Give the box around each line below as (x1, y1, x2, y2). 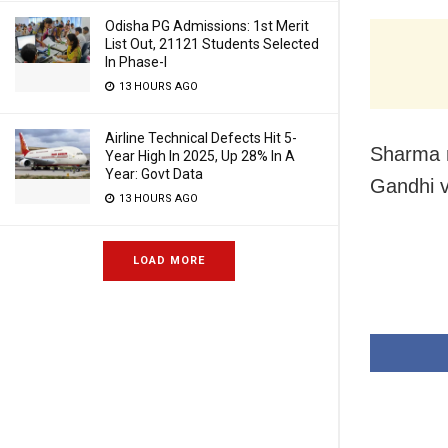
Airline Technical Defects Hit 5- (105, 130, 297, 146)
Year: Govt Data (105, 166, 203, 182)
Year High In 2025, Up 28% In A (105, 148, 295, 164)
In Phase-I (105, 54, 167, 70)
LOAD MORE (133, 254, 205, 267)
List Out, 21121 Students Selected (105, 36, 319, 52)
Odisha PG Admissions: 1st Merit (105, 18, 309, 34)
